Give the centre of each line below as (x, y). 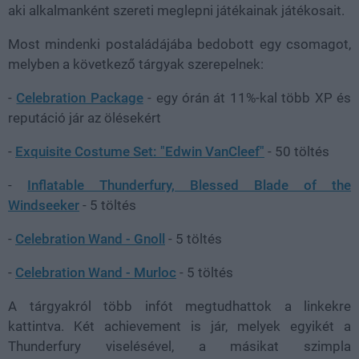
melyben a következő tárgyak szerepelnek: (136, 64)
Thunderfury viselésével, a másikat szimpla (179, 346)
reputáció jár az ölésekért (85, 117)
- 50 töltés (297, 151)
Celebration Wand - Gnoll (90, 238)
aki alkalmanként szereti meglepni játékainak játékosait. (176, 10)
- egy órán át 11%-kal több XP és (247, 97)
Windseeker (44, 205)
